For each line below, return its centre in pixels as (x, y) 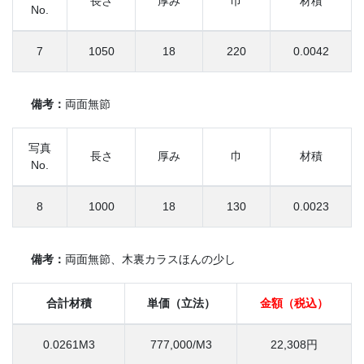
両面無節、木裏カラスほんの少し (150, 259)
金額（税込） (294, 303)
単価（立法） (181, 303)
